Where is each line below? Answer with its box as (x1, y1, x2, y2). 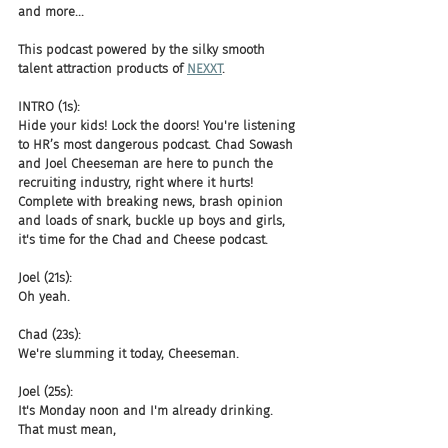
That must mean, (18, 422, 116, 437)
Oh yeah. (18, 289, 70, 304)
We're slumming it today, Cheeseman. (18, 346, 239, 361)
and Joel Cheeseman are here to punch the (18, 156, 277, 171)
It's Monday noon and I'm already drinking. (18, 403, 277, 418)
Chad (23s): (18, 327, 81, 342)
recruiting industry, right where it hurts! (18, 175, 257, 190)
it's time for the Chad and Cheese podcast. (18, 232, 268, 247)
